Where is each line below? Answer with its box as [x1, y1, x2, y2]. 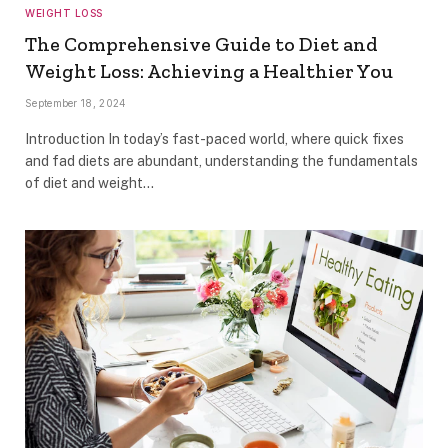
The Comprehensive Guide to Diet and [25, 31, 378, 56]
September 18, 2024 [25, 96, 127, 109]
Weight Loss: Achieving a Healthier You [25, 58, 393, 83]
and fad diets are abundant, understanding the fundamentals [25, 152, 418, 169]
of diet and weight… [25, 174, 154, 191]
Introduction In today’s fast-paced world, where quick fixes [25, 130, 404, 147]
